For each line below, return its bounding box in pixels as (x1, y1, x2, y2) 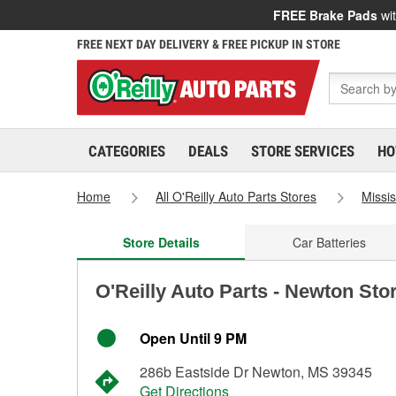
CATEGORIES (88, 142, 165, 160)
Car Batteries (292, 233, 366, 251)
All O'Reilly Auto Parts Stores (156, 187, 317, 205)
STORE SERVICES (251, 142, 354, 160)
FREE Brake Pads (273, 6, 377, 24)
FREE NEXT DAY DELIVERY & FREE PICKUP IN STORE (77, 37, 340, 51)
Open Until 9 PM (140, 328, 247, 348)
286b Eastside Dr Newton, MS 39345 (140, 362, 372, 382)
